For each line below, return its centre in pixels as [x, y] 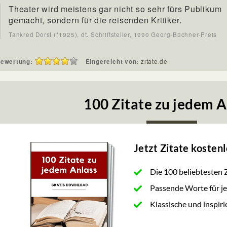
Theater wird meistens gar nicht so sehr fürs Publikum [115, 9]
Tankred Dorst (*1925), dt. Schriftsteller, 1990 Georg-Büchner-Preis [113, 34]
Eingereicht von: [113, 62]
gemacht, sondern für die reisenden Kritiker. [95, 20]
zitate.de [154, 61]
